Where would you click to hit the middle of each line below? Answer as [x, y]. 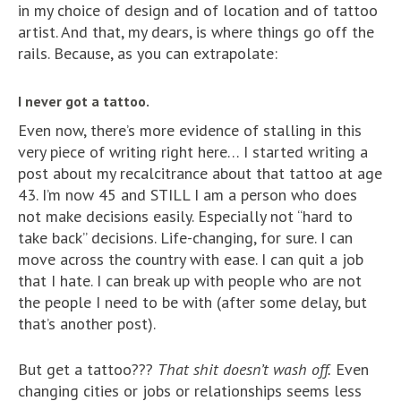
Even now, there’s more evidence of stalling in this [190, 130]
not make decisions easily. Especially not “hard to [185, 216]
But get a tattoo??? [88, 369]
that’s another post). [87, 324]
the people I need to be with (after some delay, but [192, 302]
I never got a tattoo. [84, 101]
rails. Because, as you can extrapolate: [148, 53]
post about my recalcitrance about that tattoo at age [200, 173]
